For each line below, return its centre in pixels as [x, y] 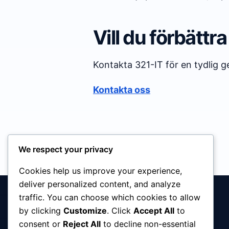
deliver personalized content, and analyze [100, 184]
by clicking [41, 211]
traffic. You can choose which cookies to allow [110, 198]
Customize [85, 211]
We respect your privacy [66, 150]
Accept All [154, 211]
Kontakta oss [122, 90]
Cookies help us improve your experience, [100, 171]
